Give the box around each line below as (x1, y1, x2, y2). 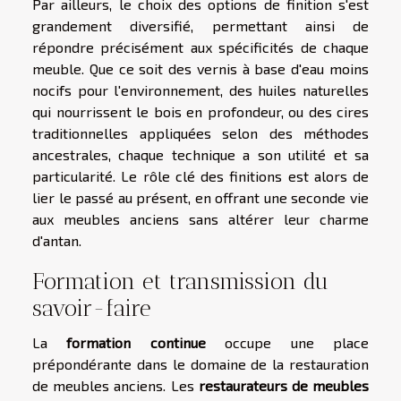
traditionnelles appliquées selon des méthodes (32, 124, 369, 141)
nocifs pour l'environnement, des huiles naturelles (32, 81, 369, 98)
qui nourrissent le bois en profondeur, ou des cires (32, 102, 369, 120)
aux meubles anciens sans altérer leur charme (32, 209, 369, 227)
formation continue (66, 334, 206, 352)
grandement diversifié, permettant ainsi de (32, 16, 369, 34)
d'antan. (32, 231, 81, 249)
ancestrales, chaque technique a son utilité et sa (32, 145, 369, 163)
